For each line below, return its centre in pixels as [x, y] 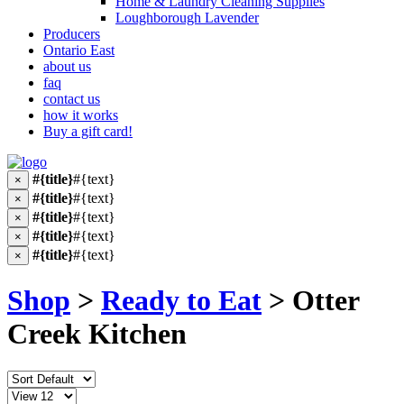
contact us [72, 99]
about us [67, 66]
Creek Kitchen [97, 334]
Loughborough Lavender [187, 18]
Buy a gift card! [88, 131]
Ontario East [79, 50]
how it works [81, 115]
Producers [72, 34]
